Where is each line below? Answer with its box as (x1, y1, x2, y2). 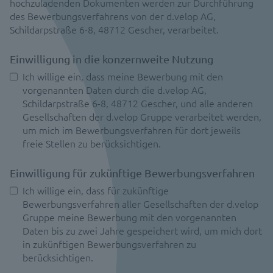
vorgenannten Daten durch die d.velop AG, (23, 83, 207, 96)
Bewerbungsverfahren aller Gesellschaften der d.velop (23, 197, 258, 210)
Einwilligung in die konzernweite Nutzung (10, 52, 213, 65)
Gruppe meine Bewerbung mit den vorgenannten (23, 210, 236, 224)
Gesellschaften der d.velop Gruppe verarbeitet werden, (23, 110, 261, 123)
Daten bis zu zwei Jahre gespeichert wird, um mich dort (23, 224, 262, 237)
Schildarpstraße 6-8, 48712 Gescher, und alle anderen (23, 96, 253, 110)
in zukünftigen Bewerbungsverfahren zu (23, 237, 196, 250)
